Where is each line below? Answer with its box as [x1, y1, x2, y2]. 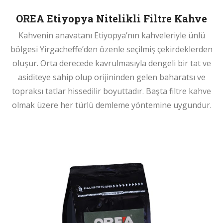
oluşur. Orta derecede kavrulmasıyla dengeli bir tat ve [12, 57, 211, 69]
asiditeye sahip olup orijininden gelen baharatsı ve [17, 71, 206, 83]
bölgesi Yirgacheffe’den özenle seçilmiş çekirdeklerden [10, 43, 213, 55]
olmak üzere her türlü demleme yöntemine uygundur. [11, 99, 212, 111]
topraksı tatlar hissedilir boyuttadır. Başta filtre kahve [12, 85, 211, 97]
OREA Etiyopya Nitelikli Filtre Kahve [16, 11, 207, 25]
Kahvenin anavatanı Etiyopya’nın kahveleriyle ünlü [18, 29, 205, 41]
